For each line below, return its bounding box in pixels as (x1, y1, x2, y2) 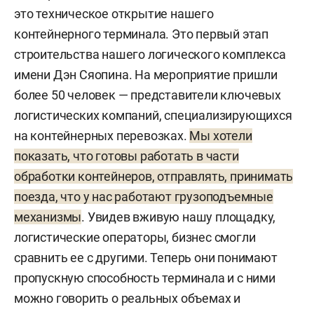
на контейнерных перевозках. (14, 128, 190, 143)
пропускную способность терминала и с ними (14, 270, 275, 285)
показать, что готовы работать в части (14, 148, 239, 163)
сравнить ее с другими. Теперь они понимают (14, 250, 278, 265)
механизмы (14, 209, 82, 224)
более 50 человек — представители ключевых (14, 87, 281, 102)
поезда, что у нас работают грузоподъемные (14, 189, 273, 204)
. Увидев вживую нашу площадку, (81, 209, 276, 224)
